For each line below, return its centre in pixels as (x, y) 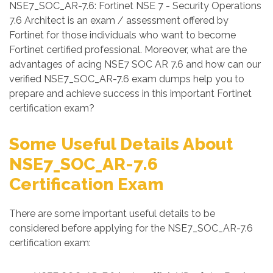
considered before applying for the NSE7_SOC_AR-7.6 (131, 228)
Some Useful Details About (121, 144)
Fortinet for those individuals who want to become (122, 35)
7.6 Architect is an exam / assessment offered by (119, 20)
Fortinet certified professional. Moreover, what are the (128, 50)
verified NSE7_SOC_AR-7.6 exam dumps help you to (127, 79)
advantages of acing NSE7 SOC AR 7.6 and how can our (135, 64)
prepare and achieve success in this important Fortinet (130, 94)
